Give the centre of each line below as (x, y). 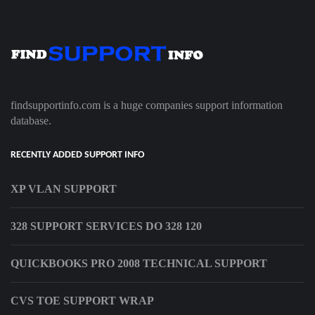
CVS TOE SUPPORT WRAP (82, 301)
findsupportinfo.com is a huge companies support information (147, 105)
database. (31, 121)
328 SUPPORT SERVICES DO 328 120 (106, 226)
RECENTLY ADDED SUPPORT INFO (77, 155)
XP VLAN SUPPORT (64, 189)
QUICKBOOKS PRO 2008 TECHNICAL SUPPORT (139, 264)
